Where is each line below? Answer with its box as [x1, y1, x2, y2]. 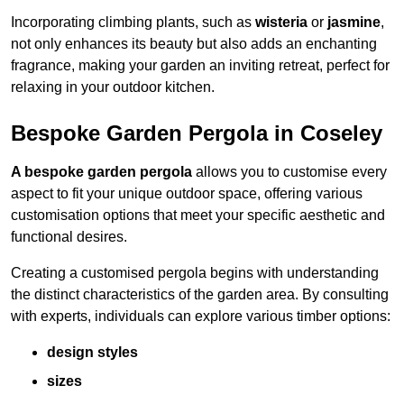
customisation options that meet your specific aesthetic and [11, 207, 385, 224]
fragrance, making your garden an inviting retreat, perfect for [11, 58, 390, 74]
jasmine [327, 14, 381, 31]
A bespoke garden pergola [11, 164, 192, 180]
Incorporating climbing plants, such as [11, 14, 255, 31]
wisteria [255, 14, 308, 31]
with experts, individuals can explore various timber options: [11, 308, 390, 325]
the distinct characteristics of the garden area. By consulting [11, 287, 389, 303]
